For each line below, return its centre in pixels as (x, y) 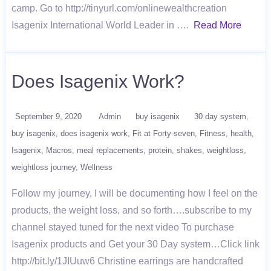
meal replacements (110, 150)
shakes (189, 150)
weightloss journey (44, 167)
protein (160, 150)
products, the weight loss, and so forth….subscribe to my (132, 210)
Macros (59, 150)
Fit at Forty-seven (164, 133)
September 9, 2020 (48, 116)
